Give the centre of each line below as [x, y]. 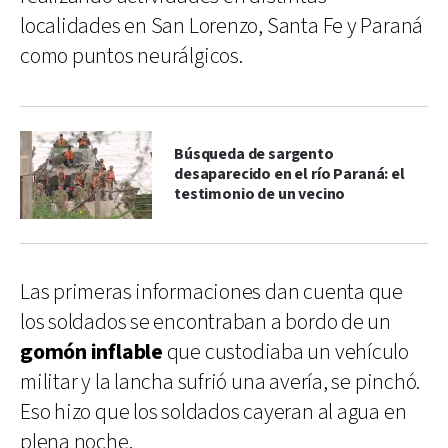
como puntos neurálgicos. [131, 56]
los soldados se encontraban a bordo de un [205, 322]
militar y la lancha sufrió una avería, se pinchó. [220, 382]
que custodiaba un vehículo [285, 352]
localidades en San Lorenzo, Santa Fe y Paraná [222, 26]
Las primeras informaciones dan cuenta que [211, 292]
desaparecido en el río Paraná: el [289, 174]
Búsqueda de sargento [254, 154]
